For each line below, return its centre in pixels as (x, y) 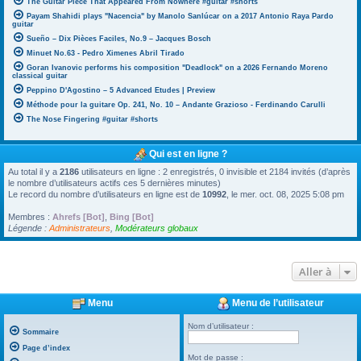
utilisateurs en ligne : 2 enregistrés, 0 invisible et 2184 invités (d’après (215, 171)
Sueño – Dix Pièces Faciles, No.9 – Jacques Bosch (119, 38)
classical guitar (40, 75)
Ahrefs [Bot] (79, 216)
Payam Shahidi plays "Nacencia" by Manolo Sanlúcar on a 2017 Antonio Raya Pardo (180, 16)
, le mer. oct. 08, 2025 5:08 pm (285, 194)
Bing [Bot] (132, 216)
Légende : (29, 228)
